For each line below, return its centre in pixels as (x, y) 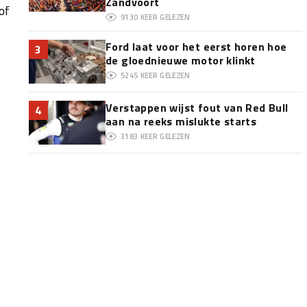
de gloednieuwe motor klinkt (180, 60)
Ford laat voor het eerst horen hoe (196, 47)
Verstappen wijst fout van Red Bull (197, 108)
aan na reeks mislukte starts (181, 121)
